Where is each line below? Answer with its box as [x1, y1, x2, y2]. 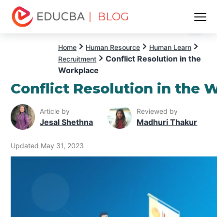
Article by [40, 107, 70, 115]
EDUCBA [11, 28, 45, 37]
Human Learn [149, 43, 191, 51]
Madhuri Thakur [137, 117, 198, 127]
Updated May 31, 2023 [11, 141, 84, 150]
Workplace [58, 65, 99, 75]
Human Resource [86, 43, 140, 51]
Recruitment [58, 55, 96, 63]
